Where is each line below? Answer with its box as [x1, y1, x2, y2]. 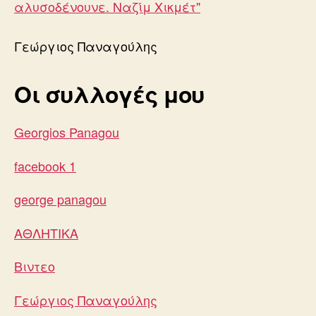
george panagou [14, 190, 107, 208]
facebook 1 [14, 156, 76, 175]
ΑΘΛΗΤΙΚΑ [14, 223, 78, 242]
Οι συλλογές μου [14, 77, 205, 110]
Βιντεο [14, 257, 55, 275]
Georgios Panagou [14, 123, 119, 141]
